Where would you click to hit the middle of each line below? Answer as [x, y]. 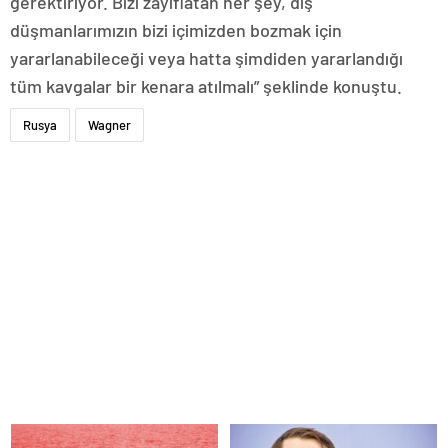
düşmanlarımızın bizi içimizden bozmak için [176, 29]
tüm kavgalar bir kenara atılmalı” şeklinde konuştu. [206, 85]
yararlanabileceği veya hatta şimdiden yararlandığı [206, 57]
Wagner [109, 124]
